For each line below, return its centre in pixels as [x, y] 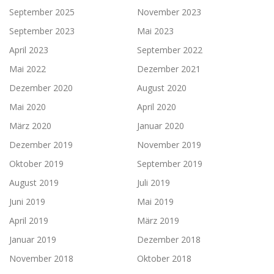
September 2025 [42, 12]
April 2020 [157, 106]
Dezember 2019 [41, 144]
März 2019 [158, 220]
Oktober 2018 [164, 258]
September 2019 [170, 163]
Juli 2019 [154, 182]
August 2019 [34, 182]
